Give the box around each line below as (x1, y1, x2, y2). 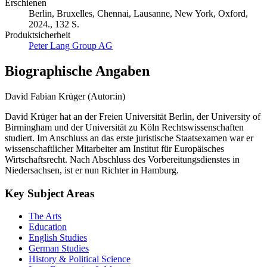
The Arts (29, 211, 61, 222)
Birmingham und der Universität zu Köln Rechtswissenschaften (5, 122, 244, 132)
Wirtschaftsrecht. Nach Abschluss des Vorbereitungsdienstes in (5, 154, 240, 164)
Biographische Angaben (5, 63, 150, 79)
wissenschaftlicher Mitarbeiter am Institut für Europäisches (5, 143, 224, 154)
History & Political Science (29, 254, 131, 265)
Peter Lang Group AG (29, 40, 113, 51)
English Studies (29, 232, 87, 243)
